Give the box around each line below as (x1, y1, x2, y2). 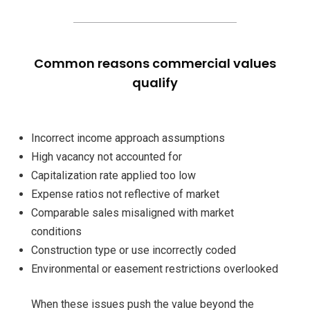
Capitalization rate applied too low (31, 169, 196, 183)
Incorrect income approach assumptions (31, 131, 225, 145)
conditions (31, 225, 82, 239)
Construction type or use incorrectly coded (31, 244, 236, 257)
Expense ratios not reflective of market (31, 188, 219, 201)
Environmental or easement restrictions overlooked (31, 262, 278, 276)
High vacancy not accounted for (31, 150, 182, 164)
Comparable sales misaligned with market (31, 206, 234, 220)
